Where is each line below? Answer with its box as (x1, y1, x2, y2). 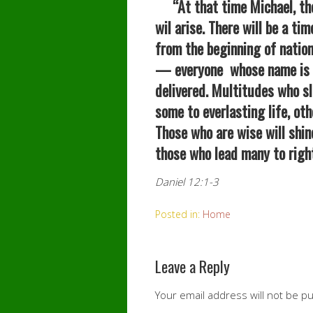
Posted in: (155, 208, 203, 221)
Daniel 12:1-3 (155, 175, 219, 189)
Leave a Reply (155, 255, 230, 277)
